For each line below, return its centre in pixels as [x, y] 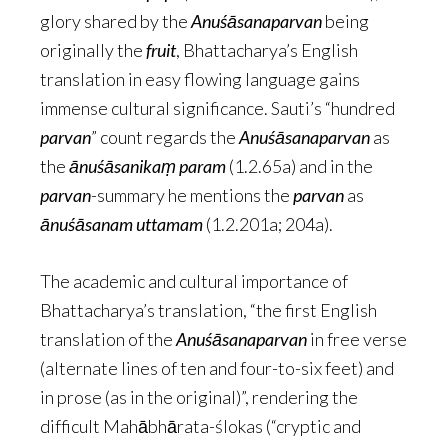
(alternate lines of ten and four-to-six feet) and [217, 368]
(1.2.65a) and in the [299, 166]
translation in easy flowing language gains [200, 79]
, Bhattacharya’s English [267, 50]
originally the [93, 50]
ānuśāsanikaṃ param [147, 166]
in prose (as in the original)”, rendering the [199, 397]
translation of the [108, 339]
